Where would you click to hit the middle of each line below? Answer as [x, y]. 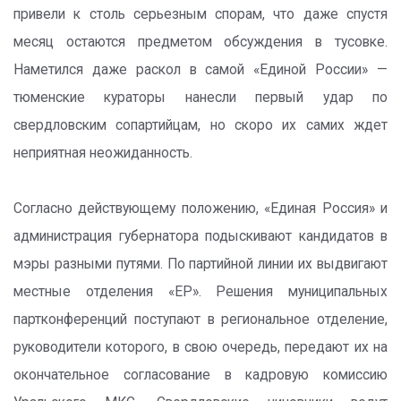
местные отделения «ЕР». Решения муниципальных [200, 292]
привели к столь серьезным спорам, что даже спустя [200, 14]
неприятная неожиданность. [103, 153]
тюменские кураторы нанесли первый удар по [200, 98]
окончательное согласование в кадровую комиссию [200, 375]
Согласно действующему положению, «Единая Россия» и [200, 209]
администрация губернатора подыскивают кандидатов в [200, 236]
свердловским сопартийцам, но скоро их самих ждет [200, 125]
